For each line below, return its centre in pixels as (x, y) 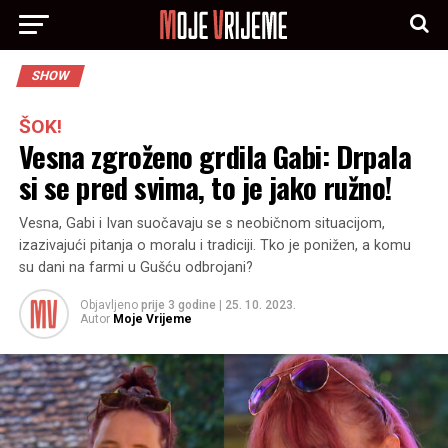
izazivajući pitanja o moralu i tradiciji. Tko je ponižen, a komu (214, 245)
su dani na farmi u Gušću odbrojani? (135, 267)
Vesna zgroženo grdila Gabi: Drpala (215, 156)
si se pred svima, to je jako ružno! (205, 187)
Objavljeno (108, 305)
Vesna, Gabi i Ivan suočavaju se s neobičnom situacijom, (201, 223)
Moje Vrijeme (152, 319)
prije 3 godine (178, 305)
